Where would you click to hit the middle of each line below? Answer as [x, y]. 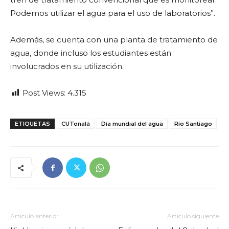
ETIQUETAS [32, 124]
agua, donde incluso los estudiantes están [91, 53]
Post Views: [44, 93]
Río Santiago [193, 124]
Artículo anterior [35, 216]
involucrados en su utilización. [67, 66]
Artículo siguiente [193, 216]
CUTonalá [76, 124]
